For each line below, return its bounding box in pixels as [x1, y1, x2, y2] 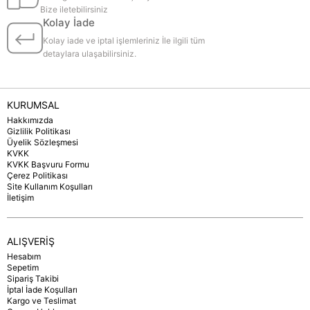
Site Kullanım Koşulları [7, 181, 93, 192]
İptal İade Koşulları [7, 284, 77, 295]
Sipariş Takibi [7, 273, 59, 284]
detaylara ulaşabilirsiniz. [43, 48, 136, 59]
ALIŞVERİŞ [7, 235, 55, 247]
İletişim [7, 192, 34, 203]
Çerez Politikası [7, 170, 68, 181]
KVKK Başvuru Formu [7, 159, 89, 170]
